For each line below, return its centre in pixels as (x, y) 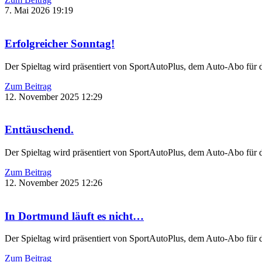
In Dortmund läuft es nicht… (74, 216)
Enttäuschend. (39, 130)
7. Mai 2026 (28, 11)
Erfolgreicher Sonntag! (60, 43)
